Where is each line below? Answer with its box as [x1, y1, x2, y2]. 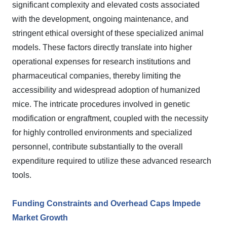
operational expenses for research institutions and [12, 57, 191, 66]
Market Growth [12, 213, 68, 222]
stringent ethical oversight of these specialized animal [12, 29, 204, 37]
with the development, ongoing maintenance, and [12, 15, 188, 23]
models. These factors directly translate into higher [12, 43, 192, 52]
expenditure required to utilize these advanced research [12, 157, 211, 165]
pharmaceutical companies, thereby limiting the [12, 71, 181, 80]
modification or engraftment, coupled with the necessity [12, 114, 208, 123]
